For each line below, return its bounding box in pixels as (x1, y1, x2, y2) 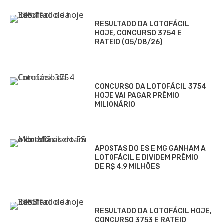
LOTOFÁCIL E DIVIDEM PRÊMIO (95, 153, 198, 162)
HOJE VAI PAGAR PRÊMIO (95, 91, 179, 100)
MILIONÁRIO (95, 100, 135, 109)
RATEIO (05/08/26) (95, 38, 163, 47)
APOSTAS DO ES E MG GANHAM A (95, 144, 206, 153)
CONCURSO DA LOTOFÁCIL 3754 (95, 82, 206, 91)
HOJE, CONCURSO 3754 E (95, 29, 182, 38)
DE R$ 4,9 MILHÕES (95, 162, 160, 171)
